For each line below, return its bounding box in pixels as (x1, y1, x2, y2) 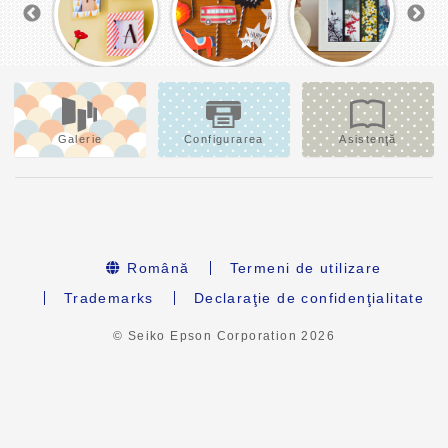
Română (121, 260, 190, 277)
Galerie (57, 133, 103, 146)
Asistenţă (339, 133, 397, 146)
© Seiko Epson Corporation (112, 329, 302, 344)
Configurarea (184, 133, 264, 146)
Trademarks (63, 290, 154, 307)
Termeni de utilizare (229, 260, 382, 277)
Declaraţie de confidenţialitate (193, 290, 425, 307)
